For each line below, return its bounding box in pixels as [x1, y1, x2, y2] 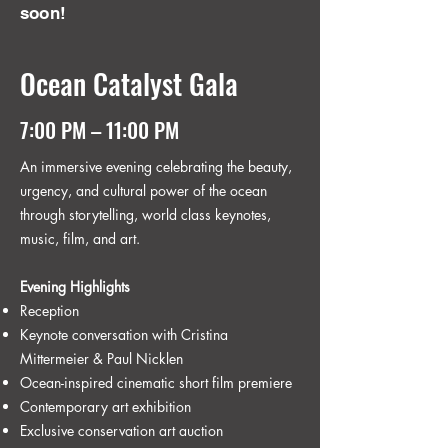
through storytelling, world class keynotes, [20, 205, 271, 224]
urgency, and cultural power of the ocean [20, 181, 267, 200]
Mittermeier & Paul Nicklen [20, 349, 183, 368]
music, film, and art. [20, 229, 140, 248]
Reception [20, 301, 79, 320]
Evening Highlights [20, 277, 130, 296]
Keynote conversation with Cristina [20, 325, 228, 344]
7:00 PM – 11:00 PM [20, 114, 179, 145]
